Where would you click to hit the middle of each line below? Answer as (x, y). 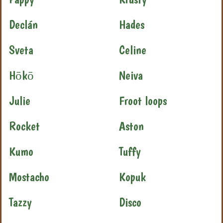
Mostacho (29, 177)
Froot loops (143, 101)
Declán (23, 24)
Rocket (24, 126)
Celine (133, 50)
